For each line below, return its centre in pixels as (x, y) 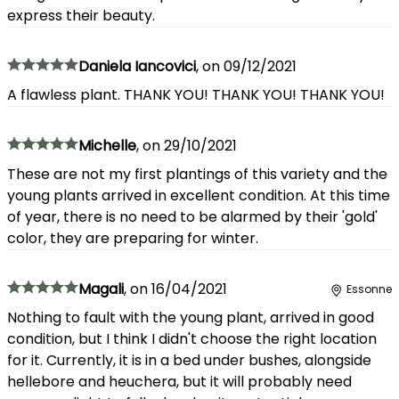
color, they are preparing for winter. (133, 238)
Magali (101, 289)
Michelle (107, 145)
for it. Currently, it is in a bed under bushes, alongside (189, 360)
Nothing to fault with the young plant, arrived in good (191, 317)
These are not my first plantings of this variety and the (197, 174)
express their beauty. (81, 15)
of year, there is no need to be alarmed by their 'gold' (192, 216)
